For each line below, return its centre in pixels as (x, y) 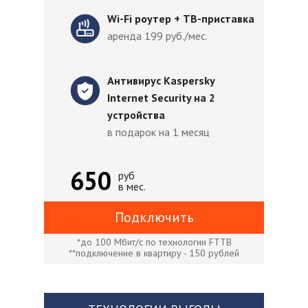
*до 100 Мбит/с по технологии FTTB (154, 242)
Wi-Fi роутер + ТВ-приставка (181, 19)
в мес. (132, 186)
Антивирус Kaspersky (161, 80)
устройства (136, 115)
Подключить (154, 217)
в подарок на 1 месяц (158, 132)
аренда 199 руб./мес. (157, 36)
